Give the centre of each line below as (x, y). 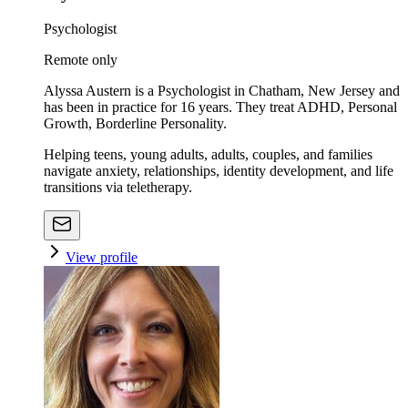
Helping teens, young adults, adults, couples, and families (208, 154)
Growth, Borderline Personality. (135, 123)
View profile (102, 257)
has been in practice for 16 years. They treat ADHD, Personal (220, 107)
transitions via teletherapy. (118, 187)
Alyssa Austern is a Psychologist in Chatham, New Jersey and (222, 90)
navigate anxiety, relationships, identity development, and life (219, 170)
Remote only (81, 59)
